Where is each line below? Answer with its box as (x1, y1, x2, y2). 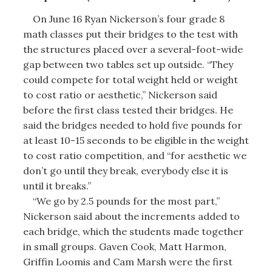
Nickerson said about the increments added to (22, 209, 240, 222)
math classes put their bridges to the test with (22, 27, 238, 40)
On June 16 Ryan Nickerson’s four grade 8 (22, 12, 225, 25)
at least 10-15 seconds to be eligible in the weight (22, 134, 249, 146)
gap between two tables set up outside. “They (22, 58, 233, 70)
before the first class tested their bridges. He (22, 103, 233, 116)
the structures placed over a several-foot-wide (22, 42, 243, 55)
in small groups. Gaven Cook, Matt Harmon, (22, 240, 226, 253)
